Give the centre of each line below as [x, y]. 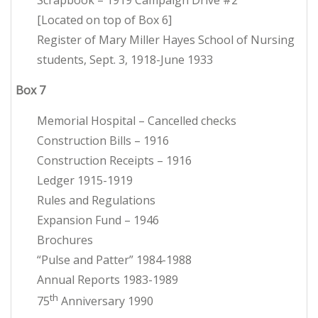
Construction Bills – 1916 [103, 141]
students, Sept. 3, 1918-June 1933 [125, 60]
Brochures [65, 240]
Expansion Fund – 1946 [98, 220]
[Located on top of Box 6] [104, 20]
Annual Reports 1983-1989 [108, 280]
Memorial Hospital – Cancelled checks [137, 121]
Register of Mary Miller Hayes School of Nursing [166, 40]
